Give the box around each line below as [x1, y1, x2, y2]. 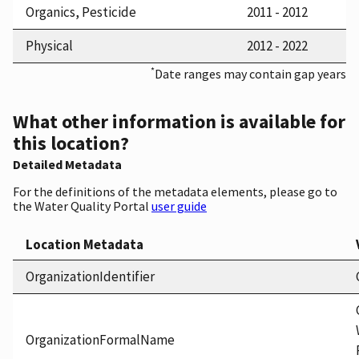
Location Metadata [26, 236, 143, 254]
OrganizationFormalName [26, 331, 175, 349]
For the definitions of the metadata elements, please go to [13, 184, 337, 200]
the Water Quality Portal [13, 198, 151, 215]
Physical [26, 36, 73, 54]
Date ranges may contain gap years [155, 65, 346, 82]
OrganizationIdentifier [26, 268, 155, 286]
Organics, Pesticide [26, 2, 136, 21]
